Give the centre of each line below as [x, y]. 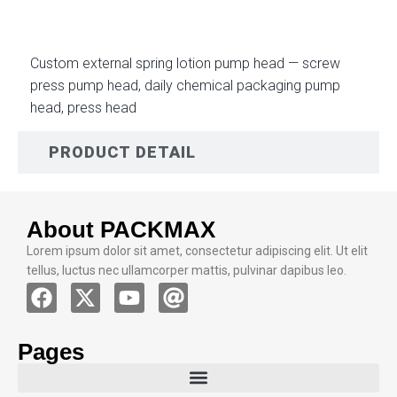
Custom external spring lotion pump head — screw [185, 63]
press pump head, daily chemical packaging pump [185, 86]
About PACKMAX [121, 230]
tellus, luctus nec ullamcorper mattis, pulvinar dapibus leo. [187, 270]
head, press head [83, 108]
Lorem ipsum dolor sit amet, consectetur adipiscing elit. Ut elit [197, 251]
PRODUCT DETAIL [122, 152]
